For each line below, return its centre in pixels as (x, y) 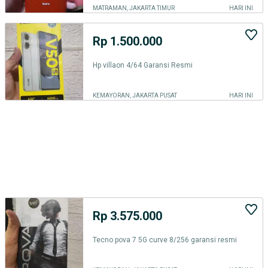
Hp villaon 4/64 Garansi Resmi (143, 65)
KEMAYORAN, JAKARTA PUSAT (135, 95)
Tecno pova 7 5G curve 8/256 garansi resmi (165, 240)
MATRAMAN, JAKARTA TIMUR (134, 8)
